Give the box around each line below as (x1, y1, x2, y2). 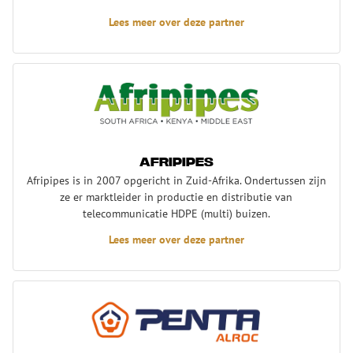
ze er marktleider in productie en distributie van (60, 188, 293, 204)
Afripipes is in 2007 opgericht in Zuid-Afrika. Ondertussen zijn (26, 172, 326, 188)
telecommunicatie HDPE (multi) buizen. (82, 205, 270, 221)
